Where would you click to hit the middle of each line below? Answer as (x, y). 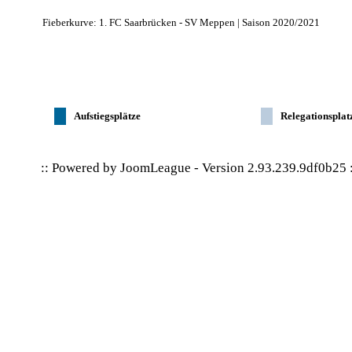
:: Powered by (81, 168)
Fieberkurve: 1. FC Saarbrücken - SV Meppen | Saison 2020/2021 (181, 22)
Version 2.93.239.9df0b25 (274, 168)
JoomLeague (156, 168)
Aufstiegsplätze (107, 116)
